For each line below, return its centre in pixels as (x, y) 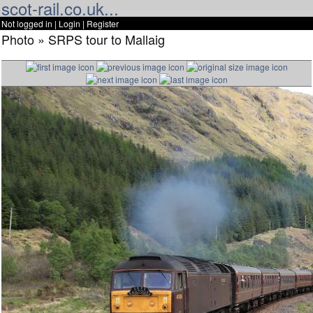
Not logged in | (30, 23)
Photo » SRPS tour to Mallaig (83, 39)
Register (103, 23)
